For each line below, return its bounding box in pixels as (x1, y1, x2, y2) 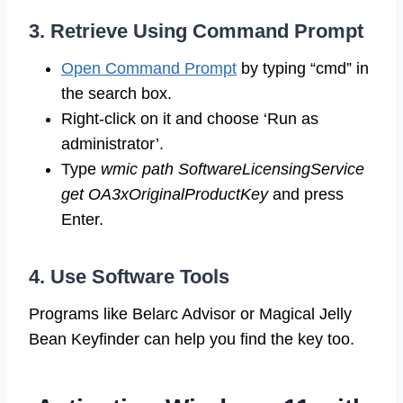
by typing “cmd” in (237, 59, 369, 78)
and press (268, 185, 344, 204)
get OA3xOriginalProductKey (61, 185, 268, 204)
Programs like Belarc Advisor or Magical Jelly (29, 305, 352, 324)
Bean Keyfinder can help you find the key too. (29, 330, 354, 349)
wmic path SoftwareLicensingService (101, 160, 364, 179)
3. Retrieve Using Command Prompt (29, 20, 363, 43)
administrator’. (61, 135, 164, 154)
